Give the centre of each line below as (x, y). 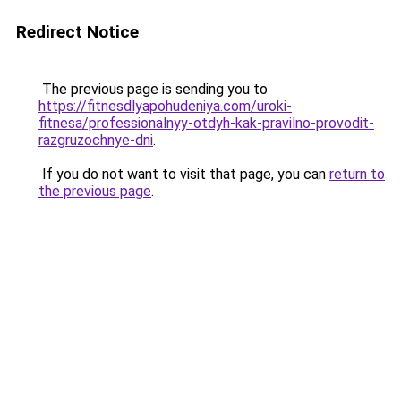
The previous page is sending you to (153, 89)
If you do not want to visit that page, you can (184, 174)
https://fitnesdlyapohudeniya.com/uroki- (165, 106)
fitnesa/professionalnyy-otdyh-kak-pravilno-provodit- (206, 123)
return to (357, 174)
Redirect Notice (77, 32)
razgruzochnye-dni (96, 140)
